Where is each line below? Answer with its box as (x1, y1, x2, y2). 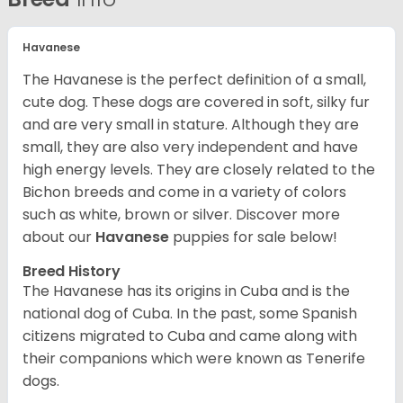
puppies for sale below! (173, 226, 337, 247)
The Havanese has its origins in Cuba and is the (22, 280, 350, 301)
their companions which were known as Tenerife (22, 347, 365, 369)
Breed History (22, 260, 121, 282)
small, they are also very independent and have (22, 136, 358, 157)
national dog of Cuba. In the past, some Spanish (22, 302, 357, 324)
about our (22, 226, 95, 247)
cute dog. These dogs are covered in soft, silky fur (22, 91, 370, 112)
